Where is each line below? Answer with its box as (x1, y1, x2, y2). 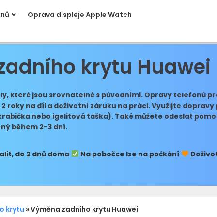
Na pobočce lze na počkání (78, 149, 179, 159)
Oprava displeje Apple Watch (28, 10, 132, 19)
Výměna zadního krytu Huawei (31, 204, 138, 214)
